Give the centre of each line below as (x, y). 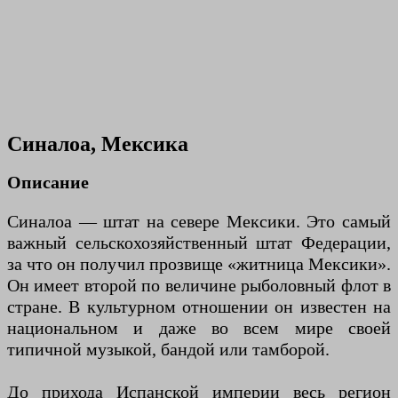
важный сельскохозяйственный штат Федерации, (199, 242)
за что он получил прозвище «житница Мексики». (199, 263)
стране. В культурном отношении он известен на (199, 306)
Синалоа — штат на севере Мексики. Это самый (199, 221)
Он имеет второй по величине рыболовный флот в (199, 285)
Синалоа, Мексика (98, 144)
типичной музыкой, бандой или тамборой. (168, 349)
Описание (48, 182)
